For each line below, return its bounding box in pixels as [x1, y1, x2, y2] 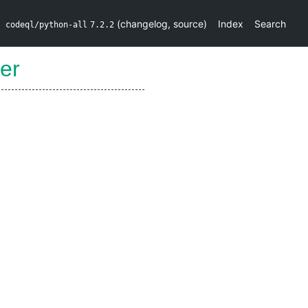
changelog [120, 17, 168, 30]
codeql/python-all [5, 19, 87, 30]
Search [254, 17, 286, 30]
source [173, 17, 203, 30]
